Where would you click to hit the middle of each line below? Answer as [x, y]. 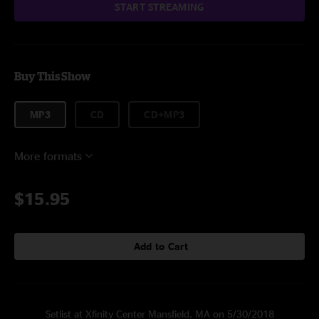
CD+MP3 [164, 114]
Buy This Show [52, 76]
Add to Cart [161, 246]
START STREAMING [159, 7]
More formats [48, 156]
